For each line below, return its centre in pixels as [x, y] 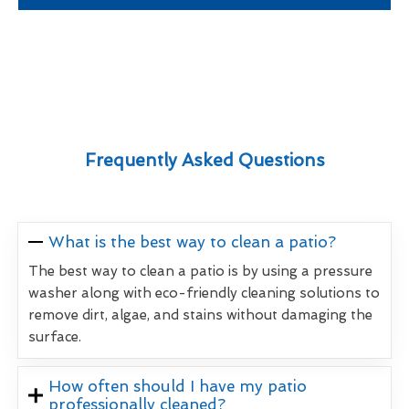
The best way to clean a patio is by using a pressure [200, 271]
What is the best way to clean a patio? [193, 241]
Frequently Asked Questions [204, 160]
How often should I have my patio [178, 386]
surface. [55, 336]
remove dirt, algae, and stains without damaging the [200, 315]
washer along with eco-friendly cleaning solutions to [204, 293]
